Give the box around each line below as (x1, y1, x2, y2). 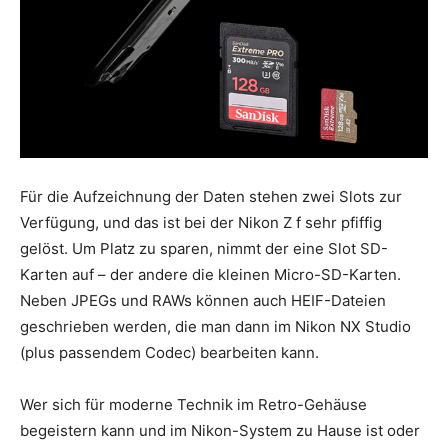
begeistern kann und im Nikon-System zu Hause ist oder (20, 421, 420, 441)
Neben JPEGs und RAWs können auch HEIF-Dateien (20, 291, 386, 311)
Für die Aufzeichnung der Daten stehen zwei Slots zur (20, 187, 402, 207)
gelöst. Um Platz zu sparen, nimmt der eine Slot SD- (20, 239, 388, 259)
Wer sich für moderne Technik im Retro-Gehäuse (20, 395, 367, 415)
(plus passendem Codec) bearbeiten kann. (20, 343, 319, 363)
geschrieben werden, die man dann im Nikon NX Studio (20, 317, 411, 337)
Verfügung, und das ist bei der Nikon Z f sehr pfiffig (20, 213, 382, 233)
